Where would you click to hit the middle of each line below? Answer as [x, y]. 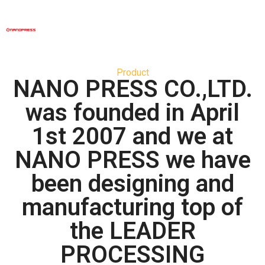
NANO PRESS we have [132, 160]
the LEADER [132, 231]
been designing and [132, 183]
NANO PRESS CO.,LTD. [132, 89]
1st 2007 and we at [132, 136]
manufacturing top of [132, 207]
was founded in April [132, 112]
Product [132, 72]
